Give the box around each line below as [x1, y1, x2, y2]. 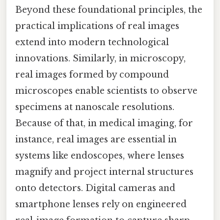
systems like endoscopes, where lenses [15, 150, 184, 161]
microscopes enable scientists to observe [15, 85, 197, 96]
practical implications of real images [15, 20, 179, 31]
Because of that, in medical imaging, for [15, 117, 193, 129]
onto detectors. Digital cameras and [15, 182, 175, 193]
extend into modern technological [15, 36, 169, 48]
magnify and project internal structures [15, 166, 193, 177]
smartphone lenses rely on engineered [15, 198, 187, 210]
